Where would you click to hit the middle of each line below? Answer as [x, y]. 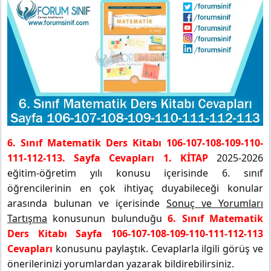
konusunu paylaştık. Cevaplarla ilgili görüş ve [158, 248]
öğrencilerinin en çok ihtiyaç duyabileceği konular [135, 188]
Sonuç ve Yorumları [215, 203]
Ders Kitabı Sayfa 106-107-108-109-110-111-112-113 [135, 233]
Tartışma [27, 218]
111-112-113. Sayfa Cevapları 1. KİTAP [108, 158]
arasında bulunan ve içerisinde [87, 203]
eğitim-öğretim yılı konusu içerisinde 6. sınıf [135, 173]
